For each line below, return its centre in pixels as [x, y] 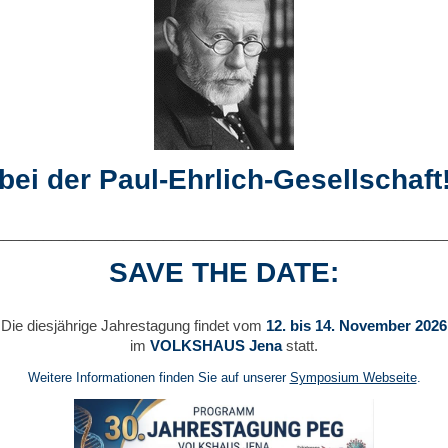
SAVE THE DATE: [224, 272]
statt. [300, 345]
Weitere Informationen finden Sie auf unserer [158, 377]
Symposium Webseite [353, 377]
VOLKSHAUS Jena [216, 345]
